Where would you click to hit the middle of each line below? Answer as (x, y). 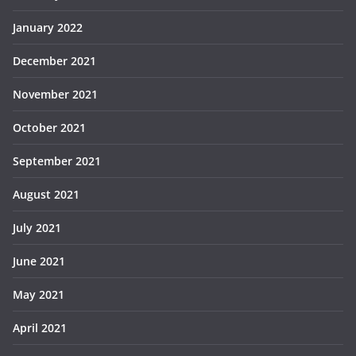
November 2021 (55, 94)
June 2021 (39, 261)
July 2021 (37, 228)
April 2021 (40, 328)
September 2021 (57, 161)
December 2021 (54, 61)
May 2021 (39, 294)
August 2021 (46, 194)
